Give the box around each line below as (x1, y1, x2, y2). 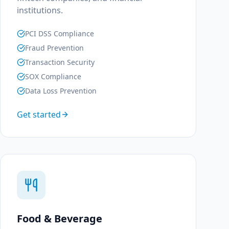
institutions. (17, 5, 63, 16)
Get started (17, 109, 61, 120)
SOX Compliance (25, 72, 81, 81)
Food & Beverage (17, 212, 102, 225)
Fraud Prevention (25, 43, 84, 53)
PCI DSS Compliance (25, 29, 94, 38)
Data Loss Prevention (25, 86, 97, 96)
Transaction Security (25, 57, 95, 67)
